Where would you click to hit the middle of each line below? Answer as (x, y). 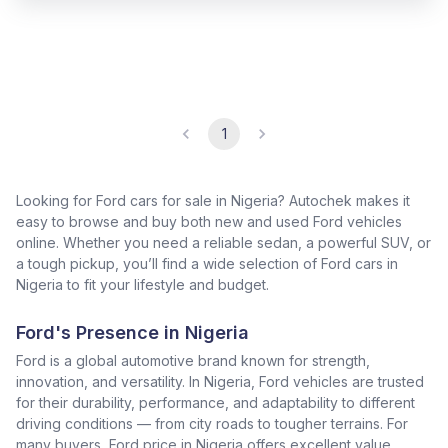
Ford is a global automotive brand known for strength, (193, 360)
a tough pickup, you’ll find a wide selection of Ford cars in (207, 263)
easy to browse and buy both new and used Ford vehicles (209, 221)
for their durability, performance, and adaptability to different (215, 402)
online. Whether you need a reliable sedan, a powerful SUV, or (223, 242)
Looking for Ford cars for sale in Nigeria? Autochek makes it (213, 200)
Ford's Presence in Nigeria (132, 332)
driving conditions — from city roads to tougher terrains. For (212, 423)
